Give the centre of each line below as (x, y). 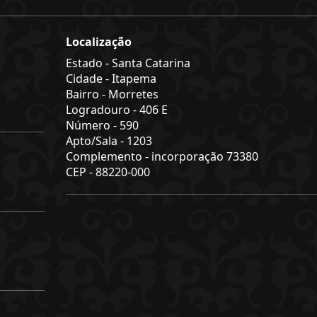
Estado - (88, 63)
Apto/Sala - (96, 141)
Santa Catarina (151, 63)
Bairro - (87, 94)
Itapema (134, 79)
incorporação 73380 (204, 156)
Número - (92, 125)
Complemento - (108, 156)
